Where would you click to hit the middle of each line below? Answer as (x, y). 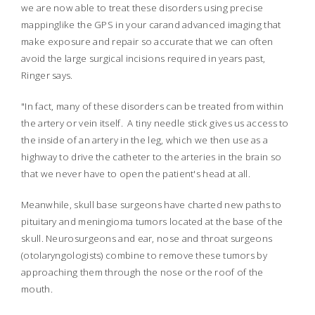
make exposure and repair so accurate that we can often (147, 42)
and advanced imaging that (222, 25)
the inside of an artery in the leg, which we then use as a (145, 140)
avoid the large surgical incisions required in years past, (143, 59)
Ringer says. (47, 76)
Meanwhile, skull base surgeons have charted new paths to (152, 205)
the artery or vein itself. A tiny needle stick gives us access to (155, 123)
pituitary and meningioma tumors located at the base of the (152, 222)
